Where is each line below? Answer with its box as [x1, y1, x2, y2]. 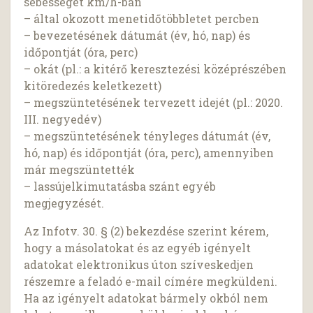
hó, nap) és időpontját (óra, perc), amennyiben [24, 145, 275, 161]
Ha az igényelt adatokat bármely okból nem [24, 291, 269, 306]
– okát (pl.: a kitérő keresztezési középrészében [24, 61, 287, 77]
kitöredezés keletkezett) [24, 78, 162, 94]
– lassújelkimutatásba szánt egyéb [24, 179, 217, 194]
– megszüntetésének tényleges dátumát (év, [24, 129, 271, 144]
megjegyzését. [24, 196, 105, 211]
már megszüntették [24, 162, 136, 177]
